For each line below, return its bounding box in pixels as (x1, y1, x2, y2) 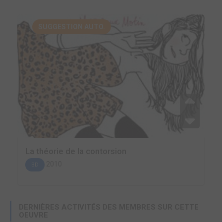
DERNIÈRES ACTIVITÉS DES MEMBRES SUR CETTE (19, 203, 199, 212)
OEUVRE (19, 211, 48, 220)
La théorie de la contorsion (25, 146, 126, 156)
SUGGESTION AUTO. (38, 23, 105, 31)
